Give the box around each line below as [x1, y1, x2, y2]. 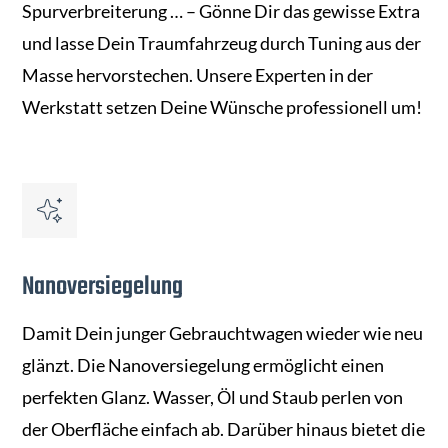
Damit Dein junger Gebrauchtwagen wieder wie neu [22, 322, 424, 345]
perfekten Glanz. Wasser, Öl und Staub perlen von [22, 386, 404, 409]
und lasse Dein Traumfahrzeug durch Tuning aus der [22, 32, 422, 55]
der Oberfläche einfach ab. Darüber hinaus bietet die [22, 418, 426, 441]
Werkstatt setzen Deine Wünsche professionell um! [22, 96, 423, 119]
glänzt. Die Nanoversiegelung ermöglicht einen [22, 354, 385, 377]
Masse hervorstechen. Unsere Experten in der [22, 64, 374, 87]
